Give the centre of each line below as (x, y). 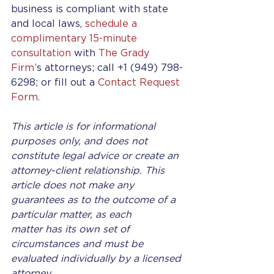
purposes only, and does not (81, 141)
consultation (41, 53)
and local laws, (48, 24)
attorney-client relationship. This (89, 171)
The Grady (125, 53)
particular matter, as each (73, 215)
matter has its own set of (72, 229)
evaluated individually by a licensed (98, 259)
